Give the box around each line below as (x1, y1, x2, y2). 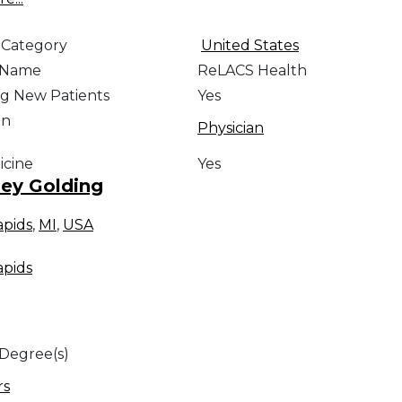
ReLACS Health (197, 62, 307, 80)
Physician (197, 119, 264, 137)
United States (200, 37, 299, 55)
